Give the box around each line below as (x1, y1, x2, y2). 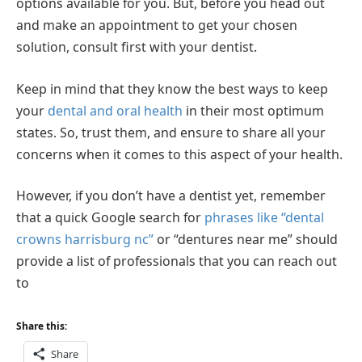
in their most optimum (183, 101, 324, 120)
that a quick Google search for (16, 208, 204, 227)
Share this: (16, 319, 67, 333)
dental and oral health (44, 101, 183, 120)
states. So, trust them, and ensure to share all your (16, 123, 326, 141)
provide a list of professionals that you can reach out (16, 252, 337, 271)
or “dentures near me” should (154, 230, 338, 249)
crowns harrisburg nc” (16, 230, 154, 249)
